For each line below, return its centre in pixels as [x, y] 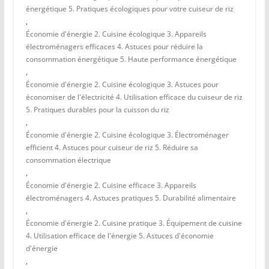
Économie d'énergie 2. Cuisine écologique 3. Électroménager [127, 135]
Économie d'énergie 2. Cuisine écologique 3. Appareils [116, 34]
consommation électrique [68, 160]
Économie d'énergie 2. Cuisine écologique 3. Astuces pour [122, 85]
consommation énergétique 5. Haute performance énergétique [131, 59]
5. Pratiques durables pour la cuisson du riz [97, 110]
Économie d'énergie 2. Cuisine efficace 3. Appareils [111, 186]
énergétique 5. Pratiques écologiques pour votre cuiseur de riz [129, 9]
